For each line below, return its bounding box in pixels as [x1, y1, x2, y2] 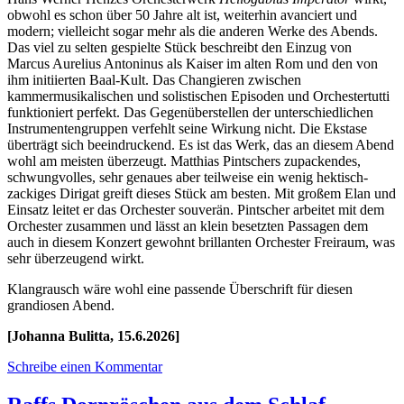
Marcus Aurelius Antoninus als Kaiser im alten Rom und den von [7, 55, 378, 71]
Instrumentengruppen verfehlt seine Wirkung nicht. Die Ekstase [7, 120, 367, 136]
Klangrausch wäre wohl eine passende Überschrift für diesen [7, 280, 353, 297]
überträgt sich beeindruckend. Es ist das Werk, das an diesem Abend [7, 136, 394, 152]
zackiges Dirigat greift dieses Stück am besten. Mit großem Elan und [7, 185, 396, 201]
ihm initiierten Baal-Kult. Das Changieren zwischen [7, 71, 301, 87]
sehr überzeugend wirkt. [7, 250, 144, 266]
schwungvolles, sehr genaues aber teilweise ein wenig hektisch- [7, 169, 368, 185]
